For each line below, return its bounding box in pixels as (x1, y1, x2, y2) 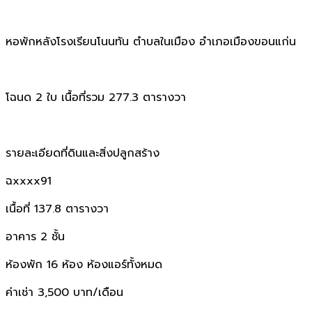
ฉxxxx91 (6, 172, 52, 189)
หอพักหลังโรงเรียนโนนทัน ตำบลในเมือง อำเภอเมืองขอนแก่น (6, 33, 296, 50)
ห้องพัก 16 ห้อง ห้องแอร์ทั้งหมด (6, 256, 166, 273)
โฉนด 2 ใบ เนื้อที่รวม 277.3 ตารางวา (6, 88, 186, 106)
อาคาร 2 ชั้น (6, 228, 69, 245)
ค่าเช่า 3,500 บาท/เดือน (6, 283, 123, 301)
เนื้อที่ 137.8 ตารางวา (6, 200, 109, 217)
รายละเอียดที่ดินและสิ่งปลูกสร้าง (6, 144, 159, 162)
